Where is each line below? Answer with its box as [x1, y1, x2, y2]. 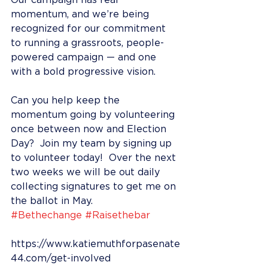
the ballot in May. [11, 196, 96, 206]
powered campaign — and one [11, 53, 159, 62]
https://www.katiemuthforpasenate [11, 239, 180, 249]
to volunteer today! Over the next [11, 153, 179, 163]
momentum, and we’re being [11, 10, 152, 19]
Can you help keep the [11, 96, 123, 105]
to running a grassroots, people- [11, 38, 164, 48]
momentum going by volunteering [11, 110, 178, 120]
